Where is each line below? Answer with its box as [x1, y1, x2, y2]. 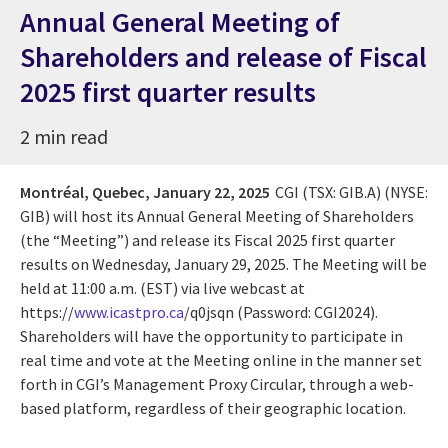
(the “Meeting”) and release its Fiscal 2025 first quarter [20, 229, 395, 250]
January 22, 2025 [153, 181, 270, 202]
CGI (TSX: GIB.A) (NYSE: [275, 181, 428, 202]
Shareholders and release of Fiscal [20, 38, 427, 75]
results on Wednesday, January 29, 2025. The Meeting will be [20, 253, 427, 274]
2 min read [20, 123, 108, 149]
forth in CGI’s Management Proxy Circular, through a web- [20, 373, 414, 394]
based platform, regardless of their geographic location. [20, 397, 406, 418]
